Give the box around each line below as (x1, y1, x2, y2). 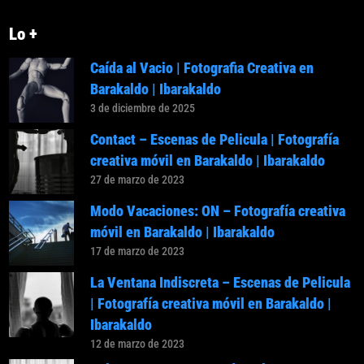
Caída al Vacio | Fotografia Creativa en (90, 59, 314, 77)
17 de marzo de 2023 (90, 245, 185, 258)
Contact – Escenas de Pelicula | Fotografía (90, 131, 340, 149)
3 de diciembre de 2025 (90, 102, 196, 115)
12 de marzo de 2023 (90, 337, 185, 351)
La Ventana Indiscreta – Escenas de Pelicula (90, 274, 351, 292)
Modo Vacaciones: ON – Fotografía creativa (90, 202, 346, 220)
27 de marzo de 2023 (90, 173, 185, 187)
